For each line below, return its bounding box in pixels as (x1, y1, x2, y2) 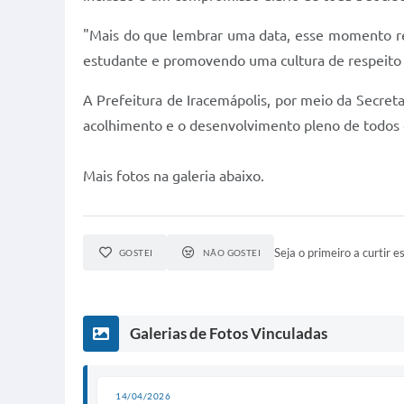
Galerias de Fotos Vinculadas (130, 324, 327, 343)
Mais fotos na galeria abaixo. (83, 168, 264, 184)
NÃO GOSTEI (202, 247, 262, 258)
